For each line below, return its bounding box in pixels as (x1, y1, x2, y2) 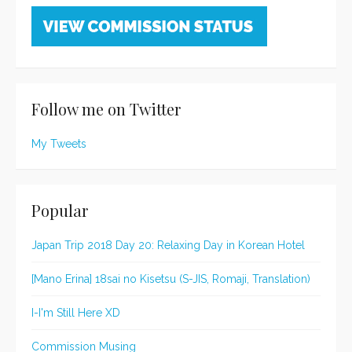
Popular (31, 200, 88, 222)
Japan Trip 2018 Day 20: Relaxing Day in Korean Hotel (31, 239, 305, 252)
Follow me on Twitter (31, 98, 181, 120)
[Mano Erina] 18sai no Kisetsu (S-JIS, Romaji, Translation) (31, 273, 310, 286)
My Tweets (31, 137, 86, 151)
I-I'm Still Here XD (31, 306, 120, 320)
